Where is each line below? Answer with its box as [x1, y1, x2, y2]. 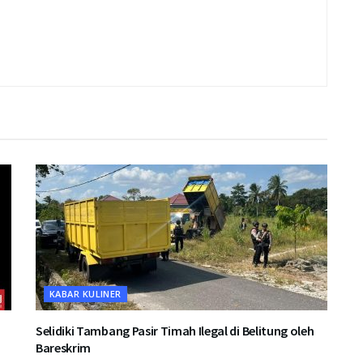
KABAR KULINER [49, 287, 122, 300]
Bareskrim [36, 339, 92, 356]
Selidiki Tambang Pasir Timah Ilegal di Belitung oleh [36, 322, 314, 339]
